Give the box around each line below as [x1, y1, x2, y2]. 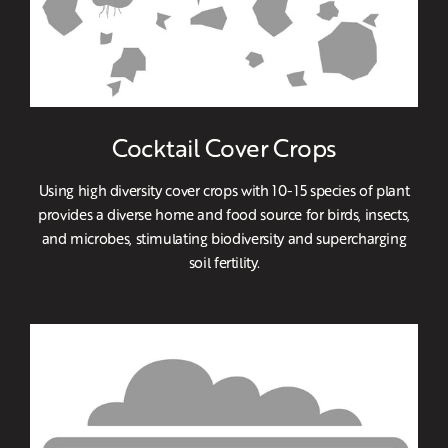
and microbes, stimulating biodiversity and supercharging [41, 228, 407, 249]
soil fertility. [188, 252, 260, 273]
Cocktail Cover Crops [111, 130, 337, 165]
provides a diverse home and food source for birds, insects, [38, 204, 410, 225]
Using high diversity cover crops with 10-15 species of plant [38, 180, 410, 201]
